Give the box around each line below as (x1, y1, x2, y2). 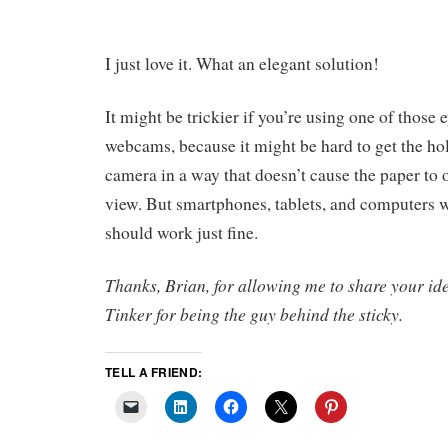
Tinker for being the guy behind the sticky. (105, 301, 403, 326)
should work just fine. (105, 220, 258, 244)
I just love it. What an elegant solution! (105, 51, 379, 75)
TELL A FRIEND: (105, 363, 203, 382)
